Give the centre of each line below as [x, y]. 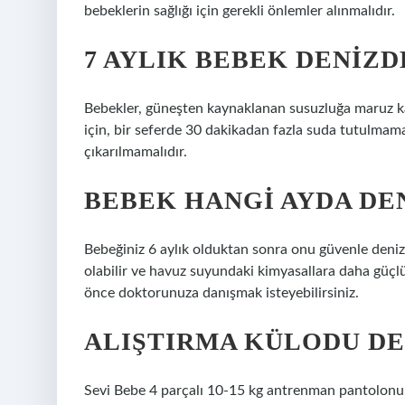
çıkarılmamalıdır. [136, 152]
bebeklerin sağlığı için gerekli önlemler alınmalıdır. [240, 11]
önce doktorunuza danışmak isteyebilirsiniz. [221, 293]
